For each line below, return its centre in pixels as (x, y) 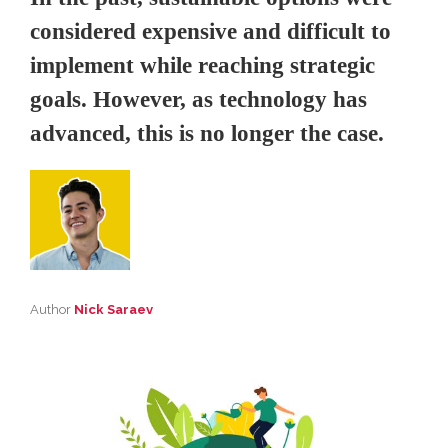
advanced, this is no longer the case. (207, 133)
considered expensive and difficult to (210, 31)
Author (52, 310)
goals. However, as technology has (198, 99)
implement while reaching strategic (202, 65)
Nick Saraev (113, 310)
